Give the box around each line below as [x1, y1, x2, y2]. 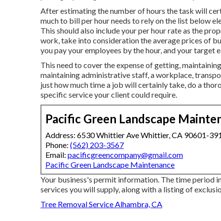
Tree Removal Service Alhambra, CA [40, 199, 162, 209]
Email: [45, 149, 68, 159]
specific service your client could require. [40, 89, 177, 99]
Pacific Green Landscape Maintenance [45, 159, 175, 169]
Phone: [45, 140, 70, 149]
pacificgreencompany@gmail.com [68, 149, 183, 159]
